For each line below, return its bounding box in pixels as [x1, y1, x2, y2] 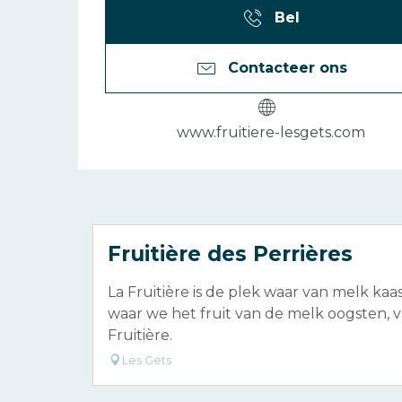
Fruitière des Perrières [108, 240, 353, 267]
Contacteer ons [227, 58, 347, 76]
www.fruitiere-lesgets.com [177, 123, 365, 141]
